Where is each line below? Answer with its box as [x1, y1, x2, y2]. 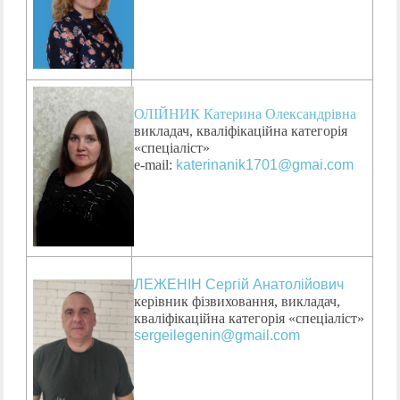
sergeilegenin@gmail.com [134, 328, 301, 344]
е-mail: [134, 157, 177, 173]
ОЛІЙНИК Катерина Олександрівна [134, 106, 357, 122]
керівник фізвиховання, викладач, [134, 294, 341, 310]
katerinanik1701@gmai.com [176, 157, 354, 173]
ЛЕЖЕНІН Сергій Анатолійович [134, 277, 345, 293]
